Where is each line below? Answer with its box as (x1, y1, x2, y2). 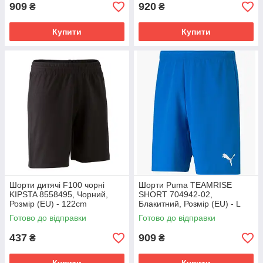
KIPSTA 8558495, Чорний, (9, 190, 108, 199)
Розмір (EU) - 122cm (9, 199, 87, 208)
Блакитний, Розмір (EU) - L (139, 199, 241, 208)
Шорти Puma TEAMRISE (139, 180, 232, 190)
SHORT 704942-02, (139, 190, 213, 199)
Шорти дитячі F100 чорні (9, 180, 104, 190)
